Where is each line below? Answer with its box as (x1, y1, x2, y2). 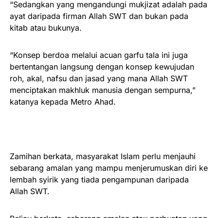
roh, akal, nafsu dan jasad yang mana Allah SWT (10, 73, 188, 83)
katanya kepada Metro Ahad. (10, 96, 116, 107)
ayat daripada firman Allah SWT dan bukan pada (10, 11, 188, 21)
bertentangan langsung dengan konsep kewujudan (10, 61, 194, 72)
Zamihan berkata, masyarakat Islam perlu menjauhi (10, 151, 196, 161)
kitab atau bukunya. (10, 22, 82, 33)
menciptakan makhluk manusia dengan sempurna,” (10, 85, 196, 95)
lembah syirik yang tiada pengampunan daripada (10, 174, 189, 184)
